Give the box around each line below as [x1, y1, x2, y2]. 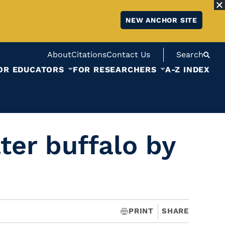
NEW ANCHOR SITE [126, 16, 197, 24]
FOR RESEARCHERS [72, 65, 157, 74]
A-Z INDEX [165, 65, 210, 74]
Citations [71, 50, 106, 59]
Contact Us [106, 50, 150, 59]
